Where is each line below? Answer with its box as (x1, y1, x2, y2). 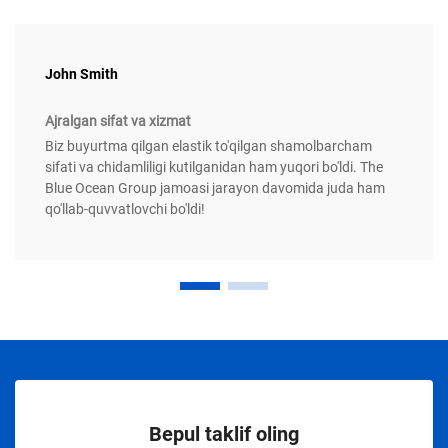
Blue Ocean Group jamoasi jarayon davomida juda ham (45, 180, 385, 197)
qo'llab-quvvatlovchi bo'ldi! (45, 201, 205, 218)
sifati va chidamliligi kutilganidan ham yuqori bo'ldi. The (45, 159, 383, 176)
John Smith (45, 66, 118, 83)
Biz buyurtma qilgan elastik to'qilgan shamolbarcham (45, 138, 372, 155)
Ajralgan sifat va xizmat (45, 113, 191, 130)
